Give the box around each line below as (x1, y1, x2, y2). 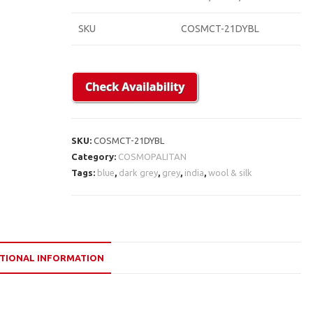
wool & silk (208, 167, 253, 177)
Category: (71, 151, 119, 161)
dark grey (119, 167, 159, 177)
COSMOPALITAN (118, 151, 187, 161)
